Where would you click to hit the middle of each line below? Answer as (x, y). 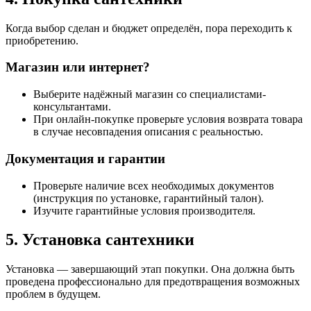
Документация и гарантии (85, 158)
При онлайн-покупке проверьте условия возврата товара (168, 119)
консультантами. (72, 107)
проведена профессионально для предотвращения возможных (153, 282)
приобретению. (42, 40)
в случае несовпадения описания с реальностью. (148, 132)
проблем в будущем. (53, 294)
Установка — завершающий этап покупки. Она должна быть (150, 269)
